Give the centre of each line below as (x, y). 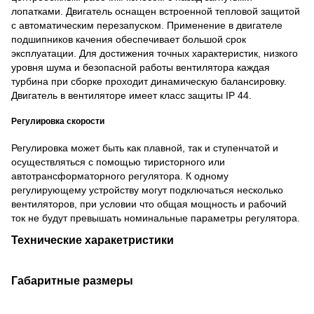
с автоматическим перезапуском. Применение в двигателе (147, 25)
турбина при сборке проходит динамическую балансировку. (149, 81)
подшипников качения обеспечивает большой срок (129, 39)
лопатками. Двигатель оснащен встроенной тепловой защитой (156, 11)
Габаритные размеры (72, 281)
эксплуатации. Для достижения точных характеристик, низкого (155, 53)
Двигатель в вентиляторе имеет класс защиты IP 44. (131, 95)
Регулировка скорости (58, 121)
